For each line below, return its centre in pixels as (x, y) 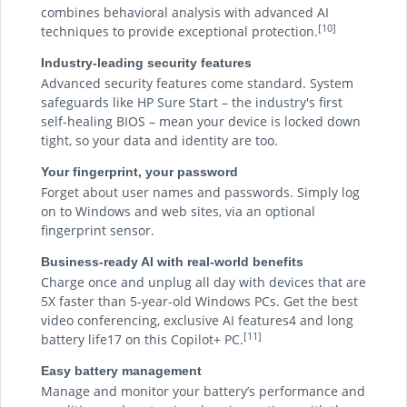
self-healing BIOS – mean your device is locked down (201, 121)
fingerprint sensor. (98, 230)
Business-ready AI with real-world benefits (172, 262)
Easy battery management (121, 371)
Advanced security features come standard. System (197, 83)
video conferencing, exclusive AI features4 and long (197, 320)
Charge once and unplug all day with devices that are (203, 282)
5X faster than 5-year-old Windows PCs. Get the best (199, 301)
